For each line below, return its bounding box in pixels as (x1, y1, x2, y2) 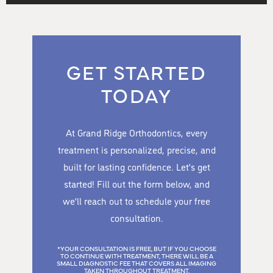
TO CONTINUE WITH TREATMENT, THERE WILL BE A (60, 250, 213, 260)
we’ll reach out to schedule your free (63, 194, 210, 207)
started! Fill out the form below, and (63, 177, 210, 190)
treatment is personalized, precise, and (57, 143, 216, 156)
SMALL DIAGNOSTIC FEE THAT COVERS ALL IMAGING (57, 258, 216, 268)
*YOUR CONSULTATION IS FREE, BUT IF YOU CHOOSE (57, 243, 216, 253)
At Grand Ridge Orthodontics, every (66, 126, 207, 139)
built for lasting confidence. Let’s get (63, 160, 210, 173)
